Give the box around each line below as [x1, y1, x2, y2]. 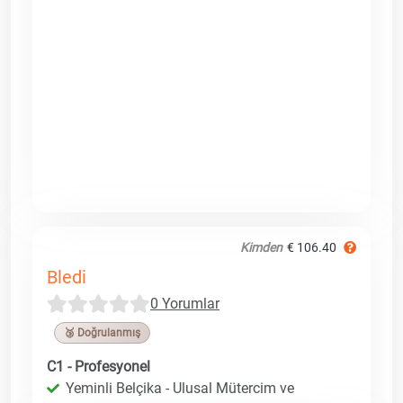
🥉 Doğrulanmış [64, 326, 140, 339]
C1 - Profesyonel [47, 357, 150, 375]
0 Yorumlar [150, 294, 219, 312]
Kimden [240, 239, 282, 255]
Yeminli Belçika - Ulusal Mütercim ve [66, 379, 294, 397]
